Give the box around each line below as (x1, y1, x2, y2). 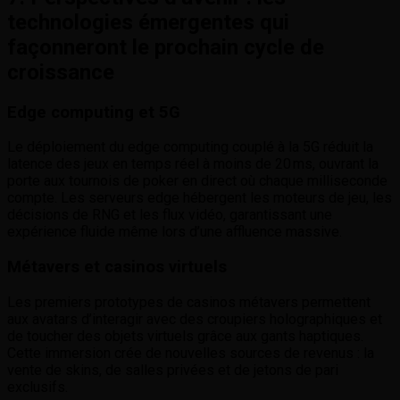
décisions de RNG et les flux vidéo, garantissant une (7, 206, 332, 224)
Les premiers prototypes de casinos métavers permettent (7, 293, 371, 311)
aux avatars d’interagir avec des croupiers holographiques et (7, 310, 382, 328)
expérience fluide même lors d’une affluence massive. (7, 223, 342, 241)
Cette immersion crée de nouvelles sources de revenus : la (7, 344, 374, 362)
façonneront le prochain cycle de (7, 34, 324, 60)
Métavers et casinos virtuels (7, 257, 227, 278)
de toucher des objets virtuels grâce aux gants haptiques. (7, 327, 363, 345)
